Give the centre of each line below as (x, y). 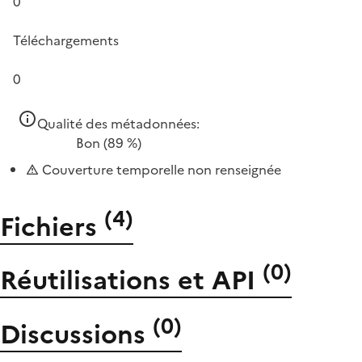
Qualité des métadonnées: (118, 124)
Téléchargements (66, 40)
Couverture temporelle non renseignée (160, 170)
